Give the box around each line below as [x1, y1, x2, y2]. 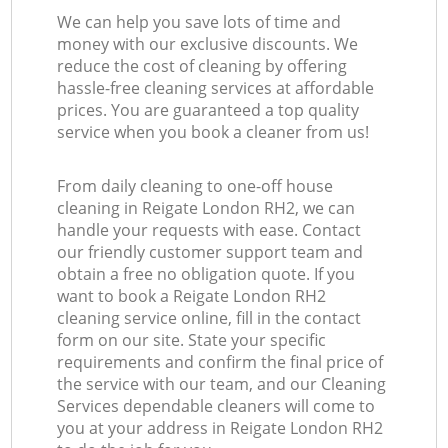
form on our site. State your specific [57, 329, 327, 352]
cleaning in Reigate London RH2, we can [57, 197, 356, 220]
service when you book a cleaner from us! [57, 121, 370, 144]
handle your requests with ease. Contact [57, 219, 362, 242]
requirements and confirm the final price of [57, 351, 384, 374]
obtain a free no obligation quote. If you [57, 263, 356, 286]
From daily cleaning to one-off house [57, 175, 334, 198]
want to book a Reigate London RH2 [57, 285, 327, 308]
